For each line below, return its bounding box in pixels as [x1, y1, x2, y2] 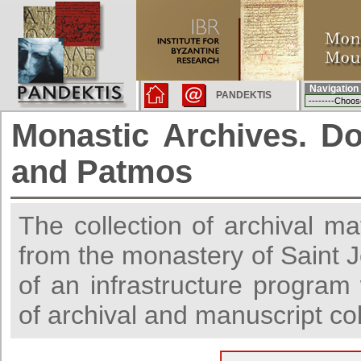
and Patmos [11, 154, 193, 189]
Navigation [305, 83, 359, 94]
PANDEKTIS [216, 89, 272, 101]
